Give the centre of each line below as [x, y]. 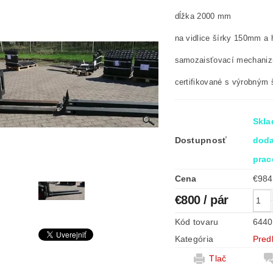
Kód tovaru [197, 222]
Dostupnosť [201, 140]
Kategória [194, 239]
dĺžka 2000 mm [203, 16]
